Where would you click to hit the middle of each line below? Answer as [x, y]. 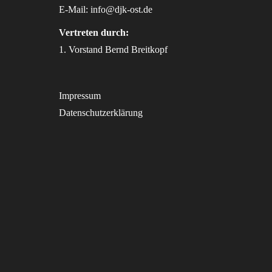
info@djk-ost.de [121, 9]
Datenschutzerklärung [100, 113]
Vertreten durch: [93, 32]
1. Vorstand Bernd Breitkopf [113, 49]
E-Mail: [74, 9]
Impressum [80, 96]
